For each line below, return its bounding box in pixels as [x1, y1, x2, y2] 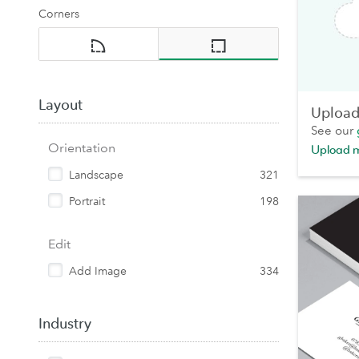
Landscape [69, 167, 123, 182]
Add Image [69, 264, 127, 278]
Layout [38, 96, 83, 114]
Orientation [48, 139, 115, 155]
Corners [38, 6, 79, 21]
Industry [38, 315, 91, 333]
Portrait [69, 194, 105, 208]
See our [311, 123, 357, 139]
